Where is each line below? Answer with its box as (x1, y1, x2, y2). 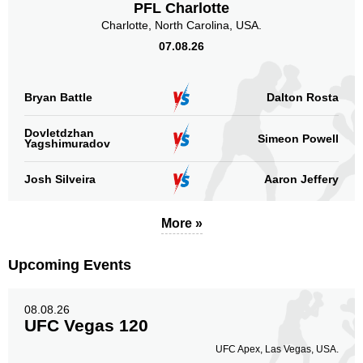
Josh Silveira (24, 173, 96, 186)
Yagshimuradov (24, 137, 110, 150)
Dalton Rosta (267, 91, 339, 104)
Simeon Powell (258, 131, 339, 145)
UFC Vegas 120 (24, 316, 148, 335)
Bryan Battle (24, 91, 92, 104)
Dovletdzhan (24, 126, 94, 139)
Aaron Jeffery (264, 173, 339, 186)
